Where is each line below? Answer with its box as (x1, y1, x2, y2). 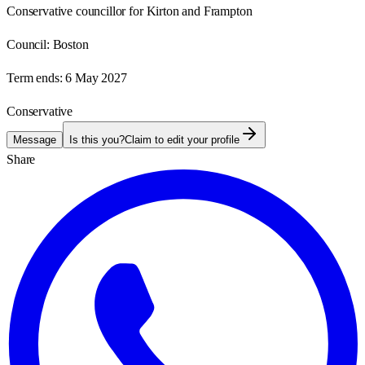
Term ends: (7, 70, 63, 85)
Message (13, 133, 56, 146)
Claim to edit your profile (125, 133, 240, 146)
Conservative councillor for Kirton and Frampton (7, 3, 253, 18)
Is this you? (69, 133, 125, 146)
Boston (52, 37, 89, 51)
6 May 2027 (65, 70, 127, 85)
